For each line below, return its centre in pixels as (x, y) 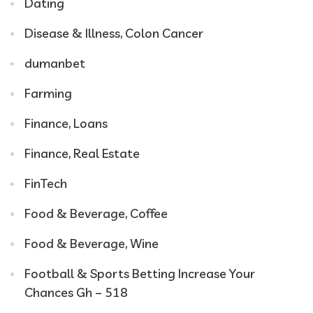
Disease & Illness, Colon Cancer (114, 33)
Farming (48, 93)
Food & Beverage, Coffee (96, 213)
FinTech (46, 183)
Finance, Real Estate (82, 153)
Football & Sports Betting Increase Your (140, 274)
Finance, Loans (66, 123)
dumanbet (55, 63)
